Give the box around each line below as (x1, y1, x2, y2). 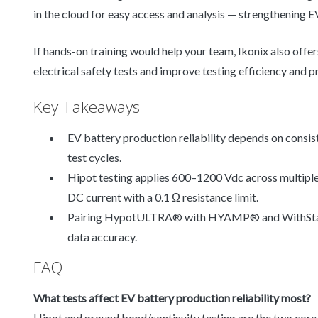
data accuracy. (67, 230, 137, 244)
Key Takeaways (33, 96, 140, 119)
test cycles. (67, 150, 121, 165)
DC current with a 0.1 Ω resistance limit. (67, 190, 258, 204)
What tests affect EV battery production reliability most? (33, 291, 311, 305)
